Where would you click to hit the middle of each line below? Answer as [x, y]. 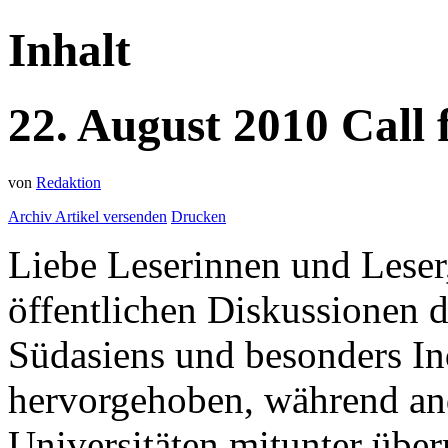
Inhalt [69, 49]
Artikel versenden [111, 216]
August [155, 125]
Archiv [31, 216]
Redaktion [68, 182]
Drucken [198, 216]
